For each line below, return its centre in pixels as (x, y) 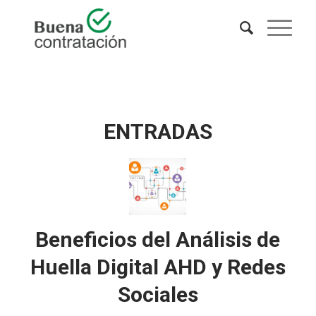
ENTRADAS (158, 132)
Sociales (158, 294)
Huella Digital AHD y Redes (158, 267)
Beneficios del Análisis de (158, 239)
